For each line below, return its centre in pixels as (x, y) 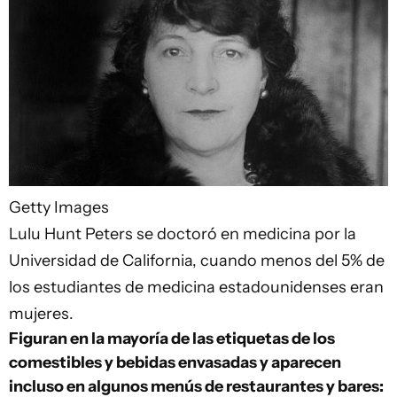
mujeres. (41, 313)
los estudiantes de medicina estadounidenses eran (196, 287)
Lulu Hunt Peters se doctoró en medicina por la (183, 234)
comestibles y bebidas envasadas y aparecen (175, 362)
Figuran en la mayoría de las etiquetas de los (172, 338)
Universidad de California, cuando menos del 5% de (197, 260)
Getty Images (59, 207)
